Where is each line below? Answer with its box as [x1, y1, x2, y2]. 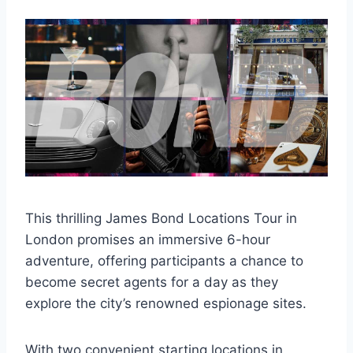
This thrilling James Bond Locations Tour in [25, 210, 297, 226]
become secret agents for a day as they [25, 273, 278, 290]
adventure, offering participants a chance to [25, 252, 303, 269]
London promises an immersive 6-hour [25, 231, 270, 247]
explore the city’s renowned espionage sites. [25, 295, 307, 311]
